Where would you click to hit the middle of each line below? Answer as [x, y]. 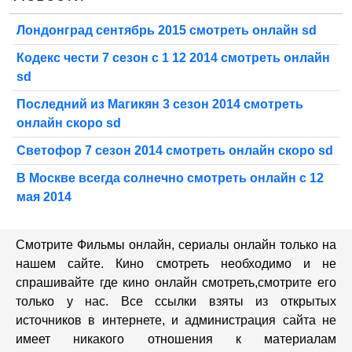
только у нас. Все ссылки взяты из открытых [176, 302]
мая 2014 [44, 197]
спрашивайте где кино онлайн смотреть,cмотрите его [176, 283]
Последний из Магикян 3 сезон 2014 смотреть [160, 104]
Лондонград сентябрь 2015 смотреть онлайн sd [167, 31]
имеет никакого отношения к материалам [176, 339]
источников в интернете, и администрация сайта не [176, 321]
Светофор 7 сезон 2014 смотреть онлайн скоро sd [175, 151]
